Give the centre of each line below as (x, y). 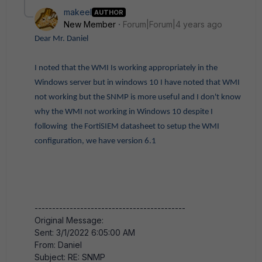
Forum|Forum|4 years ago (173, 24)
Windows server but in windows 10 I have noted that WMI (137, 83)
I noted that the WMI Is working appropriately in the (126, 68)
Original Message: (69, 220)
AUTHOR (109, 12)
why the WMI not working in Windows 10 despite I (124, 112)
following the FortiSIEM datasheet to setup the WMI (127, 127)
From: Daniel (58, 245)
